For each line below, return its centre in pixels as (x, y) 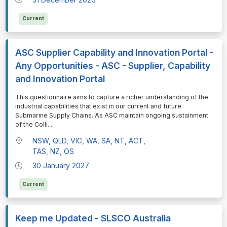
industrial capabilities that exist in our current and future (98, 106)
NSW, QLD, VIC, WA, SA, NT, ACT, (89, 140)
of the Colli (31, 124)
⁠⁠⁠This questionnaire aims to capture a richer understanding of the (111, 97)
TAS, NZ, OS (53, 151)
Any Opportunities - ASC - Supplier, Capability (112, 65)
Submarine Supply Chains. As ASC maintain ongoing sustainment (111, 115)
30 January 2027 (61, 165)
